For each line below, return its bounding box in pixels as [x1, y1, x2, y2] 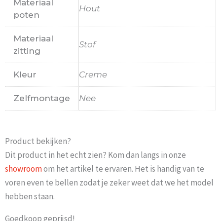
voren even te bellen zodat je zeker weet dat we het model [5, 177, 214, 188]
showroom [5, 163, 42, 174]
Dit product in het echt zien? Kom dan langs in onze [5, 149, 186, 160]
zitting [13, 46, 40, 56]
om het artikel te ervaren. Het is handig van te [42, 163, 204, 174]
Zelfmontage [13, 93, 70, 104]
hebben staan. [5, 190, 55, 202]
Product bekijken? [5, 135, 73, 147]
